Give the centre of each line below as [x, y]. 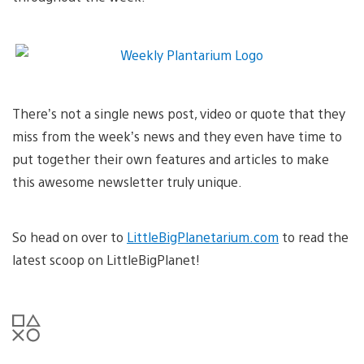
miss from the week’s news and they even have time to [177, 136]
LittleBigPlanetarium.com [203, 236]
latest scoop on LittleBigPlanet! [106, 259]
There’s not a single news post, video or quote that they [179, 113]
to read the [314, 236]
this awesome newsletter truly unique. [127, 181]
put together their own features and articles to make [171, 158]
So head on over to [69, 236]
